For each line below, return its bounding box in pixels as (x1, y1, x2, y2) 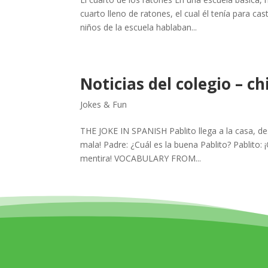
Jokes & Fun (80, 99, 127, 110)
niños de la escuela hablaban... (80, 22, 197, 33)
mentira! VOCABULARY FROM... (80, 153, 202, 164)
